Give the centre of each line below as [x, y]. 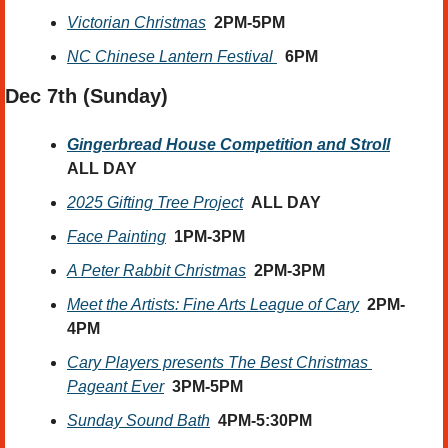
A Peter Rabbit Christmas [156, 271]
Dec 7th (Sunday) [89, 96]
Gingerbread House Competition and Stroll [228, 145]
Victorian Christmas [136, 23]
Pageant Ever [115, 387]
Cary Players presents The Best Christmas [217, 363]
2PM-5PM [249, 23]
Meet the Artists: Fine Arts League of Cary [213, 305]
